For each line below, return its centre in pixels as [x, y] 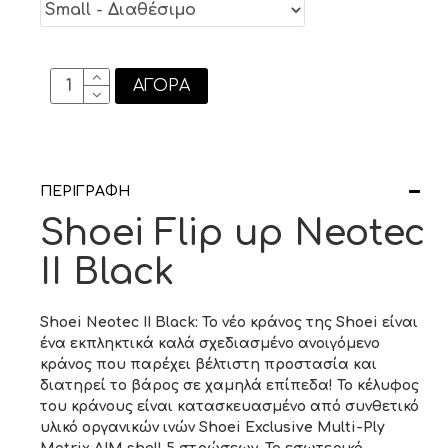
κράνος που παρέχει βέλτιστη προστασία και [208, 364]
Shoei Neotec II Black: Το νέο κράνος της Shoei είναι [229, 322]
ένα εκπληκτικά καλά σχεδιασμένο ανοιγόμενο [210, 343]
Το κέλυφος [376, 385]
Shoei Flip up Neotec [232, 233]
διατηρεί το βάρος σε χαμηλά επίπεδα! [186, 385]
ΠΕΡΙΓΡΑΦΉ [85, 191]
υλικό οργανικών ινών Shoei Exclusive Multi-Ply [212, 427]
